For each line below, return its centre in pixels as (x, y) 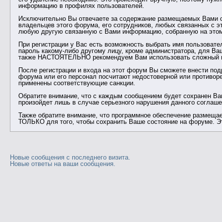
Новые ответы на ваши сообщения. (63, 164)
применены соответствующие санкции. (77, 83)
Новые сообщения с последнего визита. (70, 158)
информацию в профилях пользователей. (81, 6)
